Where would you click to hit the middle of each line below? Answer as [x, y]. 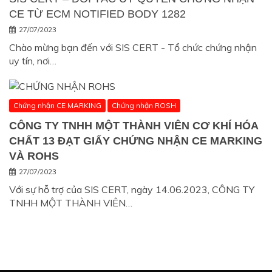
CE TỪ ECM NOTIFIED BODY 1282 [97, 14]
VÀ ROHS [34, 156]
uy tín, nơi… [33, 61]
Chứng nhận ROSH [144, 106]
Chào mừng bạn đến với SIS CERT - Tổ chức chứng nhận [133, 48]
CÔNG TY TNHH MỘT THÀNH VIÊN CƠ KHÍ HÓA [134, 126]
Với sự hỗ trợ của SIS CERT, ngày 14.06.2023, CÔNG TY [132, 190]
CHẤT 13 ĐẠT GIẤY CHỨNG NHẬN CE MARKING [136, 141]
